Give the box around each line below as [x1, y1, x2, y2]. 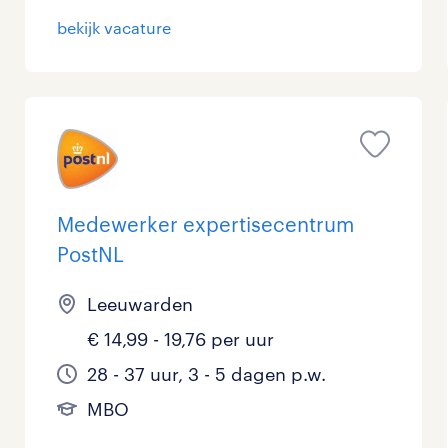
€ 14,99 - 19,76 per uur [87, 328, 275, 351]
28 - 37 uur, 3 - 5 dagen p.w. [87, 363, 327, 386]
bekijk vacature [57, 18, 172, 38]
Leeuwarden [87, 293, 194, 316]
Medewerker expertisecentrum [57, 212, 355, 237]
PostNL [57, 242, 125, 267]
